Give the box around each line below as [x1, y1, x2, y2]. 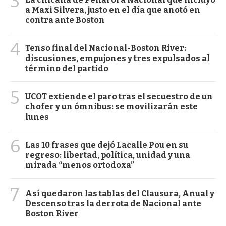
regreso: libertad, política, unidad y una [25, 150, 190, 160]
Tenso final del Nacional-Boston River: [25, 43, 186, 53]
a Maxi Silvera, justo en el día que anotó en [25, 5, 200, 15]
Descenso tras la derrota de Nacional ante [25, 199, 201, 209]
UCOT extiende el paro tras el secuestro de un [25, 92, 213, 102]
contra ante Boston [25, 15, 105, 25]
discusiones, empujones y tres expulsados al [25, 53, 210, 64]
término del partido [25, 64, 108, 74]
